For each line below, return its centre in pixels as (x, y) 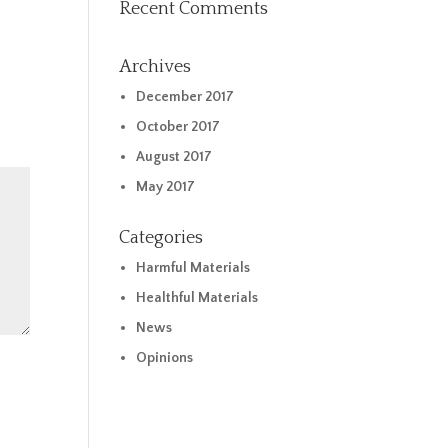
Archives (155, 67)
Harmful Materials (192, 268)
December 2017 (184, 97)
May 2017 (165, 187)
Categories (161, 238)
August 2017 (173, 157)
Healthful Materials (196, 298)
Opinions (164, 358)
